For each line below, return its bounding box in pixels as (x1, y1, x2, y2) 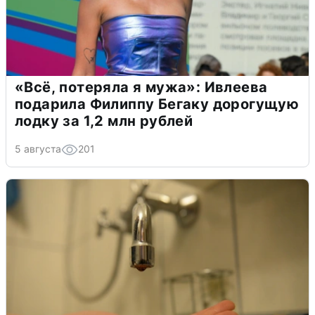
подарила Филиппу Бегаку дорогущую (15, 95, 300, 112)
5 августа (15, 142, 61, 155)
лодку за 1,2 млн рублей (15, 112, 193, 129)
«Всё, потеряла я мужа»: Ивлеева (15, 78, 268, 96)
